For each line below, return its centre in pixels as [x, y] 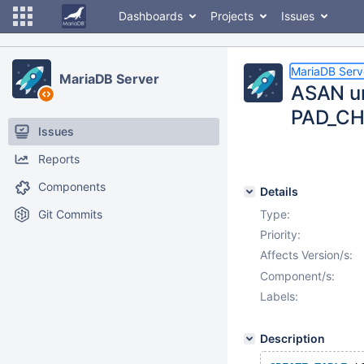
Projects [232, 16]
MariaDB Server [109, 79]
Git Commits [70, 214]
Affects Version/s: [306, 255]
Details [279, 191]
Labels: [279, 296]
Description [292, 338]
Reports [59, 159]
